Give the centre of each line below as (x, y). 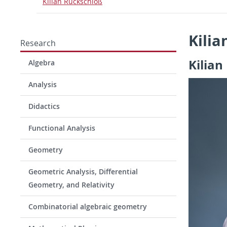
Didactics (44, 106)
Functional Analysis (62, 128)
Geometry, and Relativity (71, 185)
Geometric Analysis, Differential (83, 172)
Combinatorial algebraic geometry (88, 206)
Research (38, 43)
